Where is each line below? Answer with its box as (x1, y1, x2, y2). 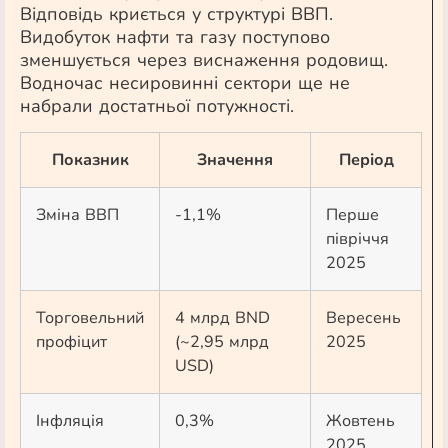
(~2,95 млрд (175, 331, 269, 353)
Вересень (326, 307, 401, 329)
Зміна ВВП (36, 204, 119, 226)
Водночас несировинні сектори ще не (20, 71, 350, 95)
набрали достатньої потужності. (20, 94, 294, 118)
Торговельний (36, 307, 144, 329)
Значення (197, 149, 273, 171)
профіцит (36, 331, 107, 353)
